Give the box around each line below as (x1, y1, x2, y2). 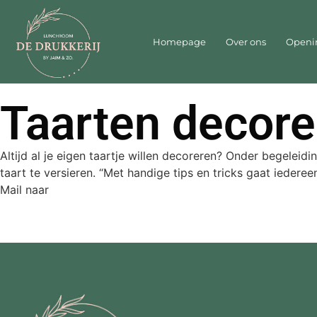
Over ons (225, 36, 266, 48)
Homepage (152, 36, 206, 48)
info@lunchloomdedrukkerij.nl (52, 183, 220, 197)
